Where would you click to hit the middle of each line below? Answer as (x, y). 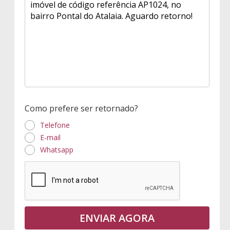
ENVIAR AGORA (117, 218)
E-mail (50, 138)
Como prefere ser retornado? (81, 109)
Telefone (55, 125)
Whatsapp (57, 150)
